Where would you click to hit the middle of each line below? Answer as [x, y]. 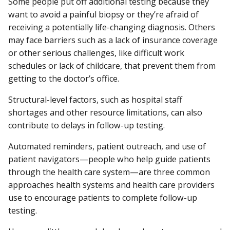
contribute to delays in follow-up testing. [87, 125]
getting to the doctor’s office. [64, 78]
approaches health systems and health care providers [111, 185]
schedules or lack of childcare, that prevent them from [112, 65]
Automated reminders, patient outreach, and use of [107, 147]
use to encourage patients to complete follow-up [103, 198]
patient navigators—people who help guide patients [109, 159]
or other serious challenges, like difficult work [96, 53]
